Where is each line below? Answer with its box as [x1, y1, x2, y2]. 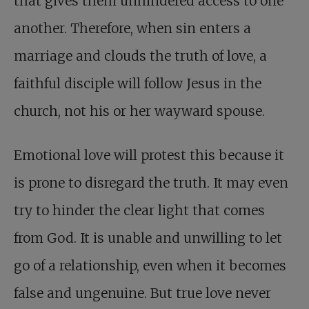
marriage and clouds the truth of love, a [14, 48, 267, 65]
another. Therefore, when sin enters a [14, 20, 251, 37]
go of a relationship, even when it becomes [14, 257, 286, 275]
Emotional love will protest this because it [14, 147, 284, 164]
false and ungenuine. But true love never [14, 285, 271, 302]
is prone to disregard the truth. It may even [14, 175, 288, 192]
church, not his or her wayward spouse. [14, 103, 265, 120]
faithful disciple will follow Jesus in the [14, 75, 261, 92]
